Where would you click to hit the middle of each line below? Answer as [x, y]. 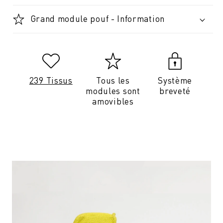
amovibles [113, 101]
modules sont [113, 91]
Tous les [113, 80]
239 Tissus [51, 80]
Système [175, 80]
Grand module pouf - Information [97, 19]
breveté [175, 91]
